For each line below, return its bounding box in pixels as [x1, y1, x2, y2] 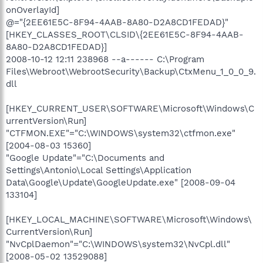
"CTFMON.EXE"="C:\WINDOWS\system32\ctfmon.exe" [6, 128, 235, 139]
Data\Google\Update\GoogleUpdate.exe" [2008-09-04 [6, 177, 235, 188]
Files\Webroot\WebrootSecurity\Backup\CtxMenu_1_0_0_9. [6, 66, 256, 77]
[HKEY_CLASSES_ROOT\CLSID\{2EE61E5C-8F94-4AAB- [6, 29, 244, 40]
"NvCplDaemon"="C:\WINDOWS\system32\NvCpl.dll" [6, 239, 230, 249]
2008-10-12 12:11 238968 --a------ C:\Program [6, 54, 204, 65]
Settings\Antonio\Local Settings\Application [6, 165, 191, 176]
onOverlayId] [6, 5, 59, 15]
